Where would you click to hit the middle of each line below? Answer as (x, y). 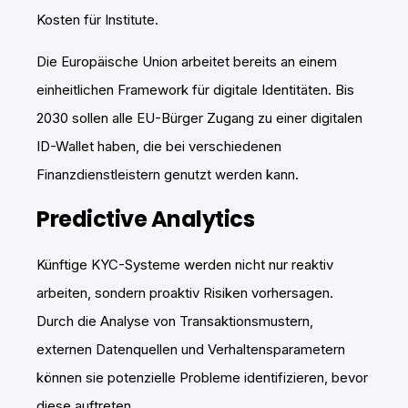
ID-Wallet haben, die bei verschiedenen (159, 146)
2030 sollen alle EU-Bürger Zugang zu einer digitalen (199, 117)
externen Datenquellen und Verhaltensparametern (191, 349)
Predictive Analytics (145, 219)
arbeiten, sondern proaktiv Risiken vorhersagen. (185, 292)
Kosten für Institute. (97, 19)
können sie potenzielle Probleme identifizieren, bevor (202, 377)
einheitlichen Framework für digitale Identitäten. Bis (195, 89)
